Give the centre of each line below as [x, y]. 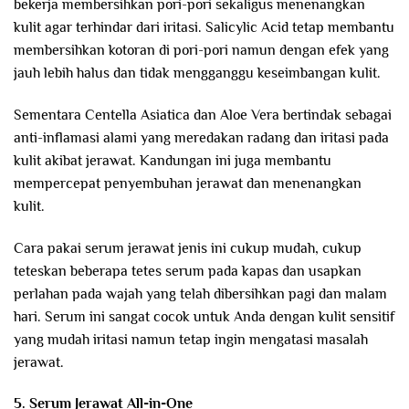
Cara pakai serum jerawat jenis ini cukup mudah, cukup [188, 248]
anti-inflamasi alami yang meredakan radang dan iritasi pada [201, 137]
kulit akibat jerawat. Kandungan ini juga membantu [173, 160]
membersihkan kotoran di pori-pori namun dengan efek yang [201, 51]
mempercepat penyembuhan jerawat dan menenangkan [188, 183]
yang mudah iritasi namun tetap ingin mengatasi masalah [191, 339]
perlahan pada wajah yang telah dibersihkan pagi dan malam [200, 294]
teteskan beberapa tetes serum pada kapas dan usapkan [188, 271]
